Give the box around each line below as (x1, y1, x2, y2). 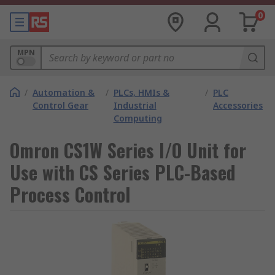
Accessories (213, 99, 263, 111)
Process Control (10, 180, 130, 208)
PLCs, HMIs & (113, 87, 169, 98)
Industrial (113, 99, 157, 111)
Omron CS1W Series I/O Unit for (10, 136, 246, 164)
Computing (113, 112, 162, 124)
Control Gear (33, 99, 88, 111)
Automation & (33, 87, 95, 98)
